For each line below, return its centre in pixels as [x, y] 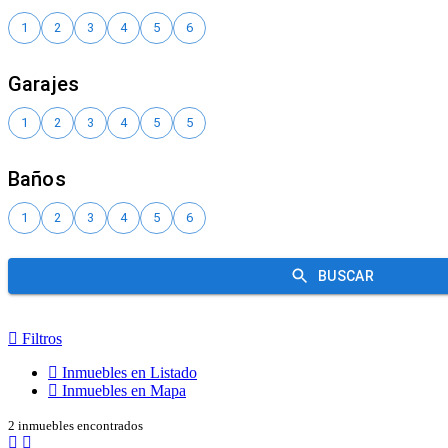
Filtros [40, 338]
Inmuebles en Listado [127, 372]
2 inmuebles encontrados [75, 425]
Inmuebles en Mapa [122, 390]
